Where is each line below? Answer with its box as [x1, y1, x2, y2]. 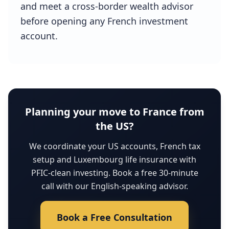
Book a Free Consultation [57, 211, 172, 223]
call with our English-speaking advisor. [41, 180, 188, 192]
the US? [95, 119, 134, 133]
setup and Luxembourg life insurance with [33, 154, 196, 165]
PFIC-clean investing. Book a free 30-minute [31, 167, 198, 178]
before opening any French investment [20, 15, 188, 27]
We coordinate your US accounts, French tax [29, 141, 200, 152]
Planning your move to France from [25, 105, 204, 119]
